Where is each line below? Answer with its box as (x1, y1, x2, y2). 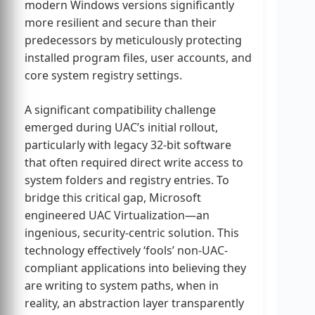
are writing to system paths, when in (25, 278, 219, 294)
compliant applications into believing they (25, 260, 246, 276)
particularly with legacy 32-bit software (25, 137, 231, 153)
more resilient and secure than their (25, 15, 217, 31)
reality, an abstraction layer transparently (25, 295, 244, 311)
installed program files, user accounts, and (25, 50, 252, 66)
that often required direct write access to (25, 155, 243, 171)
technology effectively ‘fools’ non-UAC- (25, 243, 228, 259)
